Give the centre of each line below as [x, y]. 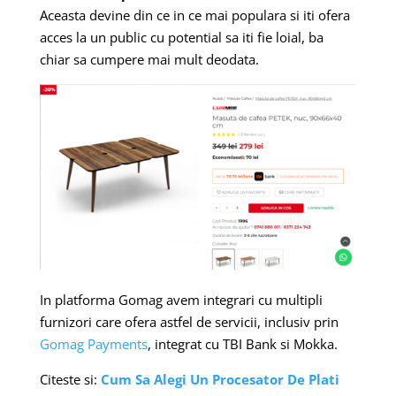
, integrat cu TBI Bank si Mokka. [242, 344]
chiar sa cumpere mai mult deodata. [149, 59]
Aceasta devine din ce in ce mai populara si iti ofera [194, 15]
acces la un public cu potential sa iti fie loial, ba [181, 37]
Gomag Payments [93, 344]
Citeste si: [70, 380]
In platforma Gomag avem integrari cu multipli [181, 300]
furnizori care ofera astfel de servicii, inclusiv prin [189, 322]
